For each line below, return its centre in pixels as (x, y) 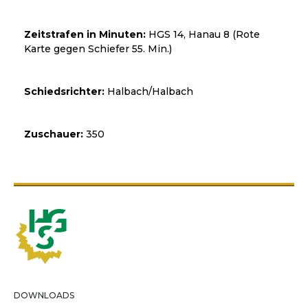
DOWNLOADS (44, 295)
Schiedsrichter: (64, 91)
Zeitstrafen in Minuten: (85, 34)
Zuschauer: (54, 134)
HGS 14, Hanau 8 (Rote (203, 34)
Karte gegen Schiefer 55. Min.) (98, 48)
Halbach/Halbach (149, 91)
